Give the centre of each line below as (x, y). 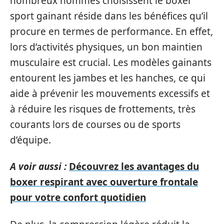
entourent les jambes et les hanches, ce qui (108, 78)
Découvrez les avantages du (134, 166)
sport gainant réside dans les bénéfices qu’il (109, 16)
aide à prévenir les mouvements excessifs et (110, 93)
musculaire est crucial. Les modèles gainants (111, 62)
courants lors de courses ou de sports (95, 124)
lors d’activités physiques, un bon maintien (106, 47)
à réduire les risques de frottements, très (103, 109)
